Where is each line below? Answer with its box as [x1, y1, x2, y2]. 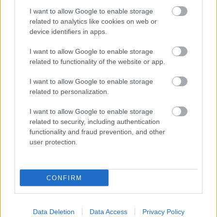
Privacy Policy [142, 208, 185, 216]
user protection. [30, 138, 77, 146]
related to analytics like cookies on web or [30, 17, 157, 25]
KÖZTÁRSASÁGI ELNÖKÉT [10, 200, 108, 209]
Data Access [89, 208, 127, 216]
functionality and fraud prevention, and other [30, 128, 165, 136]
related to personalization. [30, 88, 109, 95]
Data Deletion [32, 208, 75, 216]
